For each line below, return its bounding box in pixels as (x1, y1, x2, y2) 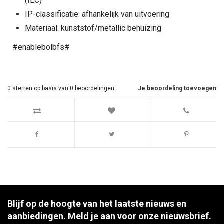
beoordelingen (73, 85, 114, 92)
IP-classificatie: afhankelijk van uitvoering (25, 9, 169, 19)
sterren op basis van (11, 85, 70, 92)
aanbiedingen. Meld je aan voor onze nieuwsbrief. (7, 211, 211, 221)
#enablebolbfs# (12, 42, 70, 52)
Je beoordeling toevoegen (138, 85, 216, 92)
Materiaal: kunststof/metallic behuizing (25, 23, 161, 33)
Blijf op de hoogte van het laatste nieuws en (7, 198, 186, 209)
